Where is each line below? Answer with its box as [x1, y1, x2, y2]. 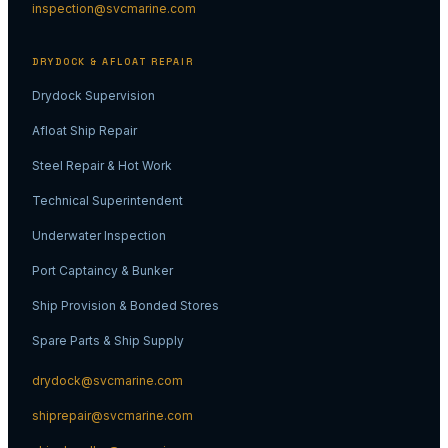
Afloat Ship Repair [32, 123, 137, 139]
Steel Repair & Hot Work [32, 158, 172, 174]
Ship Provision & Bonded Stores [32, 298, 219, 314]
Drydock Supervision [32, 88, 155, 104]
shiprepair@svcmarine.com [32, 408, 193, 424]
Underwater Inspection [32, 228, 166, 244]
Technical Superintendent [32, 193, 183, 209]
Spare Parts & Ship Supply [32, 333, 184, 349]
